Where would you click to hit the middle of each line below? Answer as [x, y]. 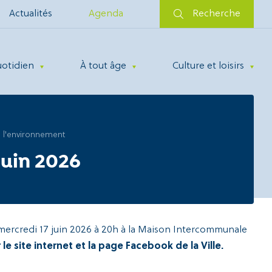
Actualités [31, 14]
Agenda [106, 14]
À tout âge [103, 66]
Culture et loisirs [208, 66]
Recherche [216, 14]
